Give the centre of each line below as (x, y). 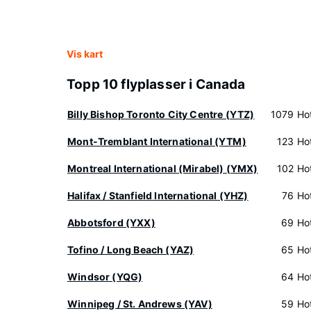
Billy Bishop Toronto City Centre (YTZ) (161, 114)
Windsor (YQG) (105, 277)
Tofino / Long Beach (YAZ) (131, 250)
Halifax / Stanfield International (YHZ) (158, 195)
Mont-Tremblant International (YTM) (157, 141)
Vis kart (85, 54)
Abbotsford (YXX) (111, 222)
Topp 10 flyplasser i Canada (156, 84)
